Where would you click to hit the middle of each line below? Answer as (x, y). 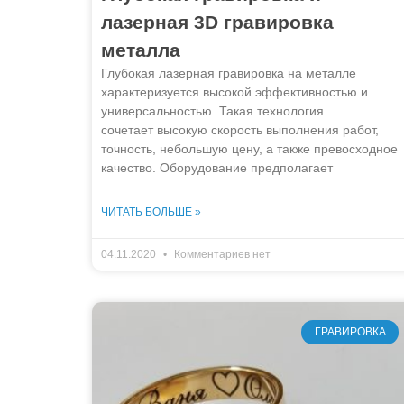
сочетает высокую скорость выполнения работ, (240, 130)
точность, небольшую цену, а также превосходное (249, 149)
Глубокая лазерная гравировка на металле (229, 73)
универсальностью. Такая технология (212, 111)
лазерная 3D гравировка (217, 23)
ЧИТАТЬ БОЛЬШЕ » (151, 212)
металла (141, 50)
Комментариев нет (221, 255)
